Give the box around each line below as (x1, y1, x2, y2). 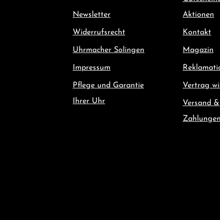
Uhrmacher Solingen (73, 46, 144, 54)
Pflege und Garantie (73, 82, 144, 89)
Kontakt (183, 28, 211, 36)
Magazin (183, 46, 214, 54)
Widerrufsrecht (73, 28, 125, 36)
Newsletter (73, 11, 110, 19)
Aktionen (183, 11, 214, 19)
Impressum (73, 64, 110, 72)
